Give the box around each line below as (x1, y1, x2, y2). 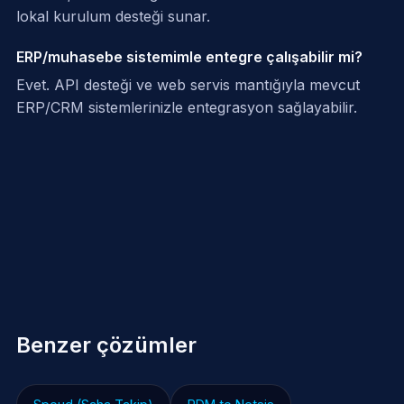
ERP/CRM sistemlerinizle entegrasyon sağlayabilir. (15, 98, 357, 117)
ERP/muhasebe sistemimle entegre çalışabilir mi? (15, 48, 363, 67)
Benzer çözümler (15, 331, 197, 358)
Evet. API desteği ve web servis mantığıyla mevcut (15, 76, 360, 95)
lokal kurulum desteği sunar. (15, 7, 210, 26)
